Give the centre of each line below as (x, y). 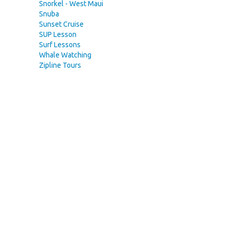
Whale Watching (65, 55)
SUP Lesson (58, 34)
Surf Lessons (60, 45)
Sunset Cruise (61, 24)
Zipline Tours (60, 65)
